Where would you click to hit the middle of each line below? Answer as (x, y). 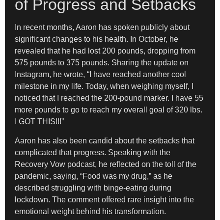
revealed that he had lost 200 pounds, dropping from (105, 51)
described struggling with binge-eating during (93, 188)
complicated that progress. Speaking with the (93, 152)
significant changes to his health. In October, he (96, 39)
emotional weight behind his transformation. (90, 211)
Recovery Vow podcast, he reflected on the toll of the (106, 164)
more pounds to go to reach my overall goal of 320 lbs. (109, 110)
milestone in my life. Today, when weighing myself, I (104, 86)
